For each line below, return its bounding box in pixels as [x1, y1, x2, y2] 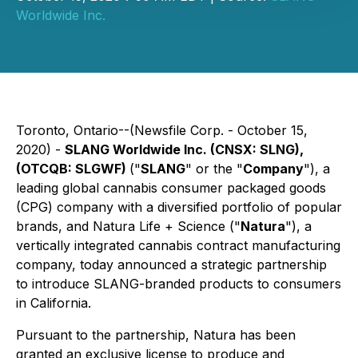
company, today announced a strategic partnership [16, 257, 327, 272]
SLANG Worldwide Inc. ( [65, 141, 215, 157]
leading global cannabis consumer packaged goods [16, 180, 326, 196]
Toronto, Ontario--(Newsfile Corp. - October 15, [16, 122, 308, 138]
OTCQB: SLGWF [21, 161, 121, 177]
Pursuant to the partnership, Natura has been [16, 327, 296, 343]
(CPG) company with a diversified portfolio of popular [16, 199, 342, 215]
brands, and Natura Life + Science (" [16, 218, 241, 234]
